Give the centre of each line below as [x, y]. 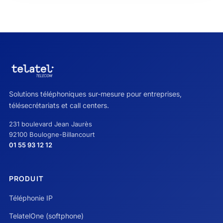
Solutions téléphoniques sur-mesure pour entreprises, [95, 94]
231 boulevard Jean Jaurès [51, 124]
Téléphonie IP [31, 198]
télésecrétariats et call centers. [59, 105]
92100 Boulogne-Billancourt [52, 134]
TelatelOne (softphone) [46, 216]
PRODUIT [26, 178]
